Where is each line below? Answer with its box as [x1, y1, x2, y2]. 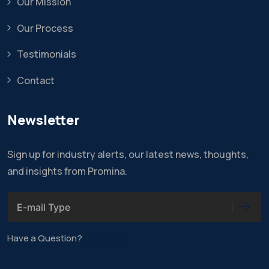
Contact [17, 73, 55, 87]
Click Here [84, 231, 125, 244]
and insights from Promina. [7, 164, 127, 178]
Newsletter [7, 110, 80, 129]
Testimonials [17, 47, 76, 61]
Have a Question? [7, 231, 84, 244]
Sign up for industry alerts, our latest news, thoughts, [7, 147, 249, 161]
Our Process [17, 21, 73, 35]
